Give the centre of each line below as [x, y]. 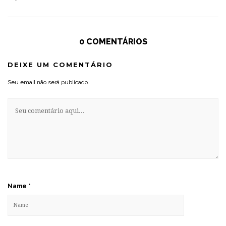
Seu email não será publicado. [48, 82]
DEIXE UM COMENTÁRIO [60, 64]
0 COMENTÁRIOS [113, 41]
